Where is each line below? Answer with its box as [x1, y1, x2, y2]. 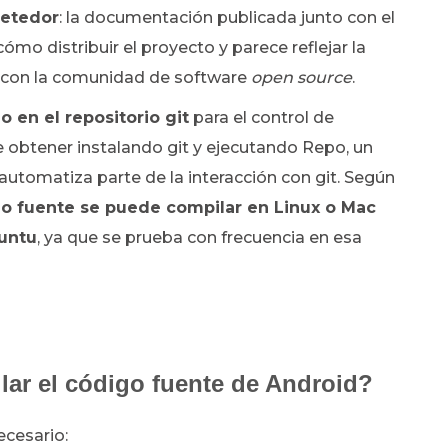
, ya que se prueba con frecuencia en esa [37, 228, 362, 247]
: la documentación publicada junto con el [59, 8, 395, 27]
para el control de [189, 108, 334, 127]
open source [251, 68, 352, 87]
